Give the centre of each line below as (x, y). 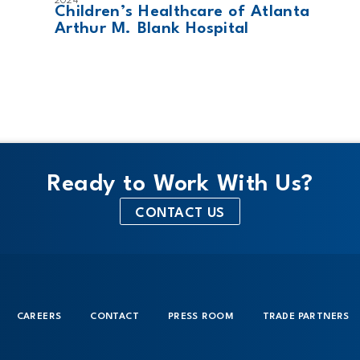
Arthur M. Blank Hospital (152, 29)
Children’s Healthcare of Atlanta (182, 12)
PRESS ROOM (201, 317)
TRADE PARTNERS (306, 317)
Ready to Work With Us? (180, 185)
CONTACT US (180, 213)
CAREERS (39, 317)
